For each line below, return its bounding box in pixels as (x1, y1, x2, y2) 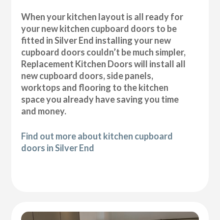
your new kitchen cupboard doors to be (21, 23, 177, 34)
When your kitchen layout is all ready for (21, 11, 184, 22)
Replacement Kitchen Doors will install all (21, 58, 186, 69)
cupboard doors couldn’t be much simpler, (21, 46, 186, 57)
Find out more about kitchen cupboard (21, 130, 173, 141)
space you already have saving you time (21, 93, 179, 105)
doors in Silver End (21, 142, 95, 153)
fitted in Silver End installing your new (21, 34, 171, 46)
